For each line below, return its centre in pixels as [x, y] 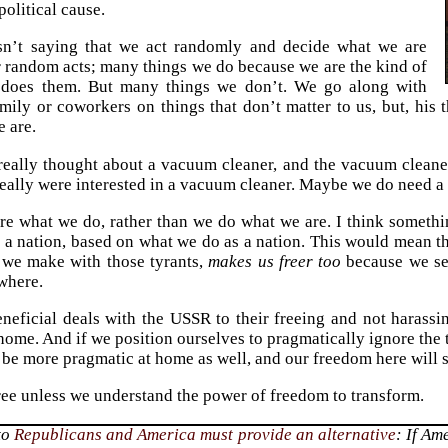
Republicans [59, 435]
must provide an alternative [296, 435]
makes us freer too [275, 261]
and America [151, 435]
